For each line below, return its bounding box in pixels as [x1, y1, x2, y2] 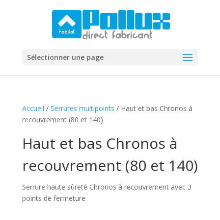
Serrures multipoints [50, 104, 114, 113]
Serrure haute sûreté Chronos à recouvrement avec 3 [22, 182, 192, 192]
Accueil [22, 104, 44, 113]
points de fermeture [22, 193, 85, 203]
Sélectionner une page [27, 53, 104, 62]
